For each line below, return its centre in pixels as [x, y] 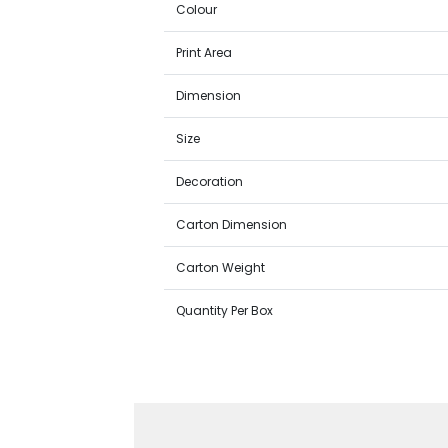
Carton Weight [221, 267]
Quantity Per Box [225, 310]
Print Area [204, 52]
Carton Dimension [232, 224]
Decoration [210, 181]
